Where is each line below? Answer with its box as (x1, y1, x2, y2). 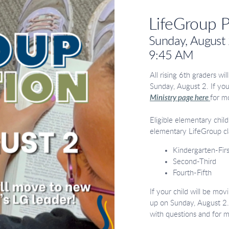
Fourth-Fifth (173, 169, 212, 177)
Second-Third (173, 158, 217, 166)
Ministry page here (150, 94, 211, 102)
